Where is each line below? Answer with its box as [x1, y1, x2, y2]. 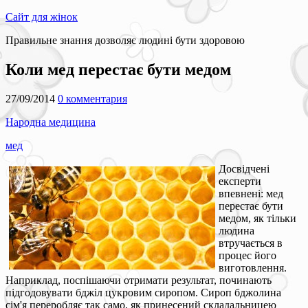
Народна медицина [5, 115, 96, 128]
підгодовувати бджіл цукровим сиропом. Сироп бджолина [5, 286, 281, 298]
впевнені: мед [219, 187, 283, 199]
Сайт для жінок [5, 11, 78, 23]
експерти [219, 175, 261, 187]
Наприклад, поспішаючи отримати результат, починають [5, 274, 272, 286]
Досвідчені [219, 162, 269, 175]
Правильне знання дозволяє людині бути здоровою [5, 34, 245, 46]
